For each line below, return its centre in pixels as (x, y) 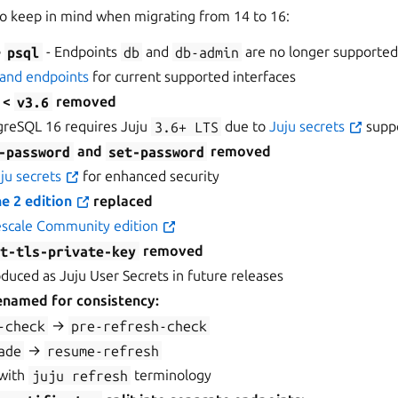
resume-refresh (103, 350)
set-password (156, 151)
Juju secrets (308, 127)
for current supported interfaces (193, 77)
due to (245, 127)
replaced (122, 201)
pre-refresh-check (139, 326)
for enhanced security (150, 176)
